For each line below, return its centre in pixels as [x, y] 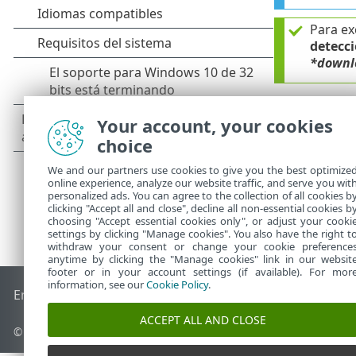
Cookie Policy [177, 284]
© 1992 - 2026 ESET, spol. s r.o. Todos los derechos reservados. [176, 332]
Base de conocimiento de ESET [169, 295]
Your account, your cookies [215, 126]
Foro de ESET [299, 295]
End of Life [46, 295]
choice [125, 145]
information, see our [97, 284]
